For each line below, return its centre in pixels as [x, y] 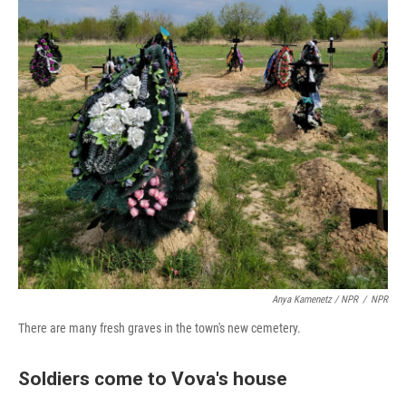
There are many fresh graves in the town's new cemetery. [159, 328]
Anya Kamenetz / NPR [315, 300]
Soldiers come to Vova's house [153, 378]
